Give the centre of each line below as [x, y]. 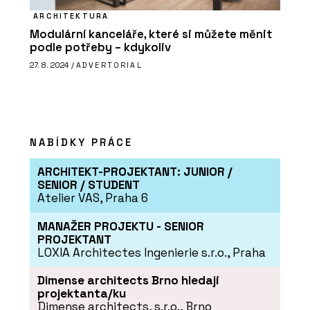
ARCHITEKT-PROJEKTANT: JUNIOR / [135, 172]
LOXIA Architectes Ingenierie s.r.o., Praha [151, 252]
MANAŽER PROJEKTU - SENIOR [120, 226]
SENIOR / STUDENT [88, 185]
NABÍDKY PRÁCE [81, 142]
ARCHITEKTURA [71, 16]
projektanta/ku [81, 293]
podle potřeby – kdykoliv [100, 48]
